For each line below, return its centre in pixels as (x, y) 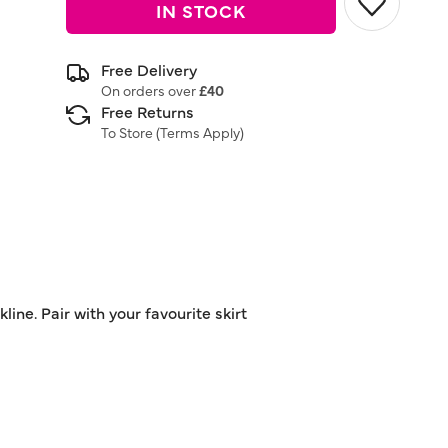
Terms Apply (200, 132)
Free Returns (147, 111)
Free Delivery (149, 69)
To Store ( (130, 132)
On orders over (150, 90)
